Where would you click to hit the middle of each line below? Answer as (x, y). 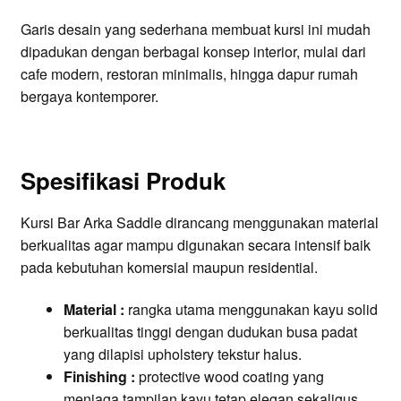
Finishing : (99, 377)
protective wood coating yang (229, 377)
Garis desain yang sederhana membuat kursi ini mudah (195, 30)
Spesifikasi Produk (123, 180)
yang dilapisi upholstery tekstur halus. (182, 354)
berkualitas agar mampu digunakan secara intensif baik (195, 244)
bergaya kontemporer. (89, 97)
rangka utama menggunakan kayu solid (251, 310)
